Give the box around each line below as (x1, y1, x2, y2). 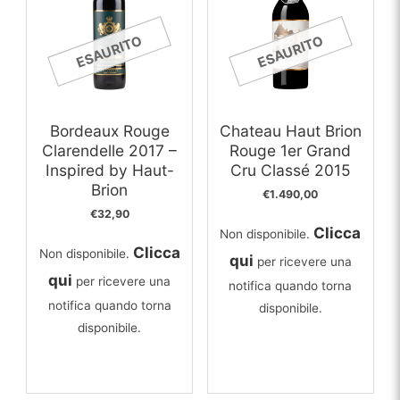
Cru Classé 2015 (229, 160, 351, 179)
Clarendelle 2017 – (42, 140, 177, 160)
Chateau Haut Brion (219, 121, 362, 140)
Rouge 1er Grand (229, 140, 352, 160)
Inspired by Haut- (45, 160, 174, 179)
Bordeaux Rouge (49, 121, 170, 140)
